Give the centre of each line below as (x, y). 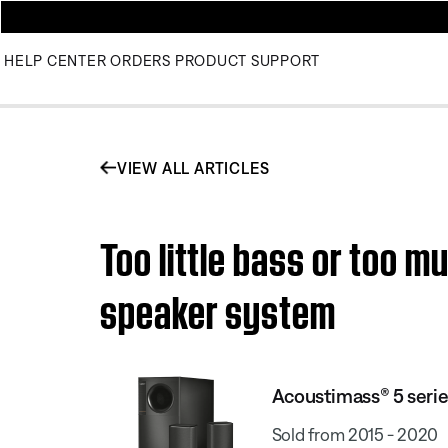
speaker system (218, 307)
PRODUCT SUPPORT (247, 60)
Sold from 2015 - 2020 (355, 434)
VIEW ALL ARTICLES (193, 167)
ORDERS (140, 60)
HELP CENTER (55, 60)
